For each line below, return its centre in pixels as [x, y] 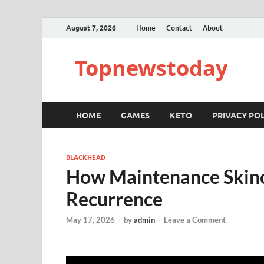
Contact [179, 28]
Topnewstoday [151, 68]
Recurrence [114, 199]
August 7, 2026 [91, 28]
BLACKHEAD [86, 157]
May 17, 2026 [90, 220]
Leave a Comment [195, 220]
